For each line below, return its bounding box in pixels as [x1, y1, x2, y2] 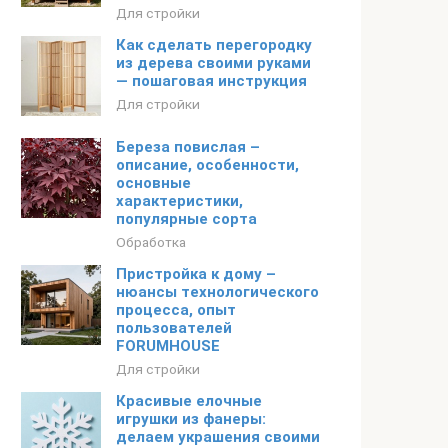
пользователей [116, 319, 232, 337]
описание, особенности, [116, 156, 299, 174]
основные [116, 174, 191, 192]
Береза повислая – [116, 138, 260, 156]
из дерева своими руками [116, 54, 311, 72]
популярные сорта [116, 210, 257, 228]
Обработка [116, 234, 186, 250]
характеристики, [116, 192, 243, 210]
